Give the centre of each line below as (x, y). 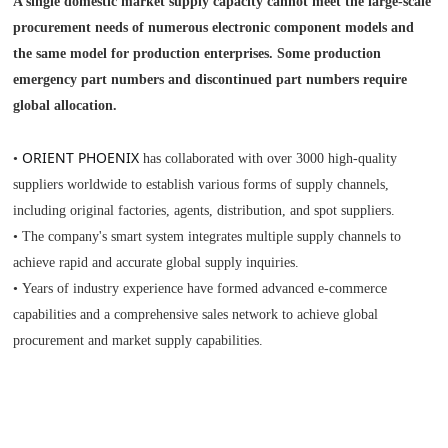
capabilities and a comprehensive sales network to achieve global (196, 314)
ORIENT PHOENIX (81, 157)
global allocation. (65, 105)
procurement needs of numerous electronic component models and (214, 27)
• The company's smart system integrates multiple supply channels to (207, 236)
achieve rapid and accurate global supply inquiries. (156, 262)
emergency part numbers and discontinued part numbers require (210, 79)
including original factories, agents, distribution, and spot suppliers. (204, 210)
